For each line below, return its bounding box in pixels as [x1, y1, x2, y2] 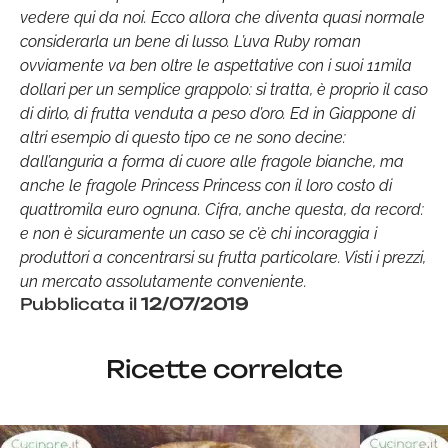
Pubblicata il [20, 293, 141, 314]
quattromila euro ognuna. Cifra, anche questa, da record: [20, 199, 424, 219]
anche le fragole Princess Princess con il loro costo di [20, 175, 392, 195]
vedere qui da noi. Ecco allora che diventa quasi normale [20, 7, 425, 27]
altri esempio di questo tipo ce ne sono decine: [20, 127, 346, 147]
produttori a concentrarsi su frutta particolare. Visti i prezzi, [20, 247, 426, 267]
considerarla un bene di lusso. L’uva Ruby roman [20, 31, 361, 51]
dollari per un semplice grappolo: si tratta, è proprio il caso [20, 79, 428, 99]
